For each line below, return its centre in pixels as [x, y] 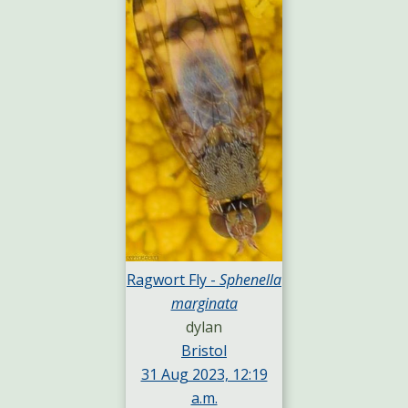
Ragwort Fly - [173, 280]
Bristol [204, 351]
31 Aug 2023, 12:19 [204, 375]
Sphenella [250, 280]
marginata [204, 304]
